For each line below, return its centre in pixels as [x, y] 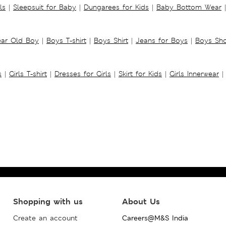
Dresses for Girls [83, 73]
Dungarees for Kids [116, 7]
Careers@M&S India [155, 218]
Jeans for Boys [162, 40]
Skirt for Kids [140, 73]
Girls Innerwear [194, 73]
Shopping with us [48, 201]
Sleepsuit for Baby [45, 7]
